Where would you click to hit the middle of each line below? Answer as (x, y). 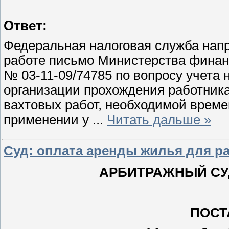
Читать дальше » (159, 120)
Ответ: (25, 25)
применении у (48, 120)
